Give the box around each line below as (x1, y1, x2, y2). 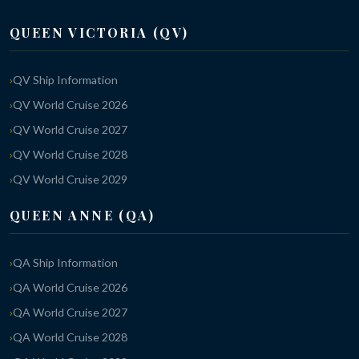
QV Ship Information (13, 72, 118, 87)
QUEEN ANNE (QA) (10, 206, 155, 224)
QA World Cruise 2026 (13, 280, 127, 294)
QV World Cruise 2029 (13, 171, 127, 186)
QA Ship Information (13, 255, 118, 269)
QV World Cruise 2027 (13, 122, 127, 136)
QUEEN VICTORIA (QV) (10, 23, 189, 41)
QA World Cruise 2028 (13, 329, 127, 344)
